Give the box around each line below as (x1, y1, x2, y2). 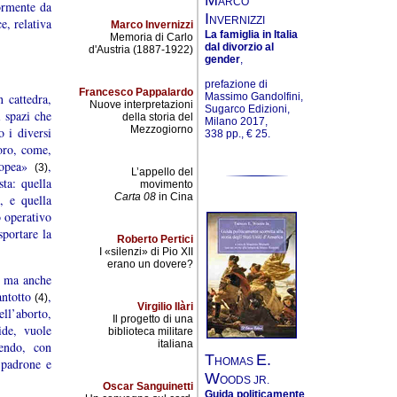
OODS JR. (220, 373, 269, 386)
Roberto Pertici (117, 233, 193, 245)
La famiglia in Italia (205, 27, 298, 41)
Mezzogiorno (130, 123, 193, 136)
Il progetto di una (113, 313, 193, 325)
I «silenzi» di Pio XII (99, 245, 193, 258)
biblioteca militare (108, 325, 193, 338)
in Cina (156, 191, 193, 203)
